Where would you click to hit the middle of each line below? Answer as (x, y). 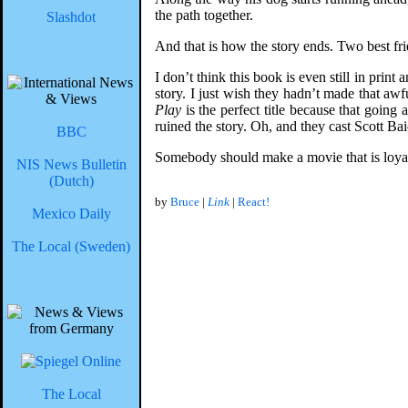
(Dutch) (71, 181)
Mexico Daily (71, 214)
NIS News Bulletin (71, 164)
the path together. (204, 15)
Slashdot (71, 17)
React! (254, 202)
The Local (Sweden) (71, 246)
